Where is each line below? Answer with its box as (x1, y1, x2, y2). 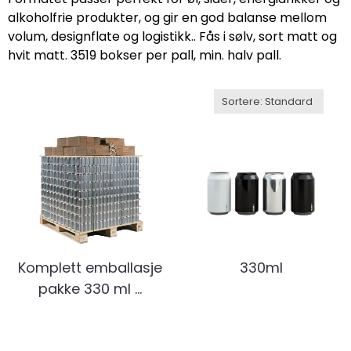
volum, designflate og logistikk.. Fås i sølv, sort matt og (8, 27, 337, 45)
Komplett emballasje (17, 257, 162, 277)
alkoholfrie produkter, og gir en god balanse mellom (8, 8, 327, 27)
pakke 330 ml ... (38, 278, 142, 299)
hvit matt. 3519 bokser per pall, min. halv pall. (8, 45, 284, 64)
